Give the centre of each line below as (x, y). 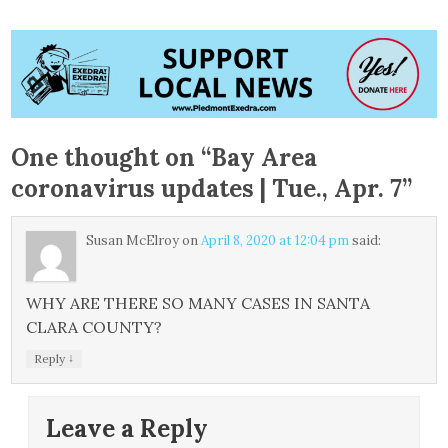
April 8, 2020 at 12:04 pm (275, 241)
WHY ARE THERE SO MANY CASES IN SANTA (198, 303)
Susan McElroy (133, 241)
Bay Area (264, 158)
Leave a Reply (127, 429)
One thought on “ (111, 158)
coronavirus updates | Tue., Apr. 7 (207, 189)
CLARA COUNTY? (94, 327)
